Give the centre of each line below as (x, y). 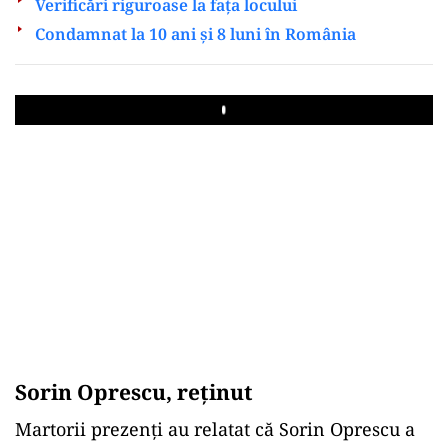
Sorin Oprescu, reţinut (134, 392)
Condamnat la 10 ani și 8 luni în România (195, 33)
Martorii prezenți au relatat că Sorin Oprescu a (215, 429)
